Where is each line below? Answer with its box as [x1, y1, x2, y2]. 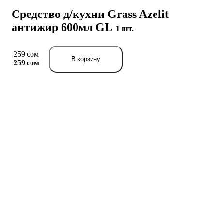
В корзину [71, 55, 100, 62]
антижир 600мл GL [12, 21, 115, 33]
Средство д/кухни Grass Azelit [12, 8, 169, 20]
